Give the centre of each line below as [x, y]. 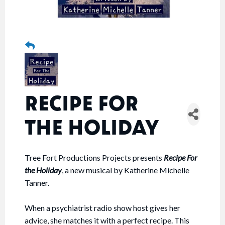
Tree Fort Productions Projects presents [94, 157]
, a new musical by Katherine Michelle [126, 170]
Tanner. [37, 182]
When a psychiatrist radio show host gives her [102, 207]
